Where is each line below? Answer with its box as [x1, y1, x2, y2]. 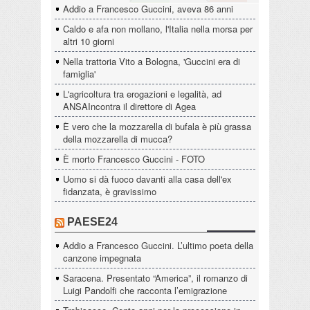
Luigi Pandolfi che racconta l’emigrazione [63, 284, 227, 298]
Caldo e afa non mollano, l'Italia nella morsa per [63, 22, 253, 36]
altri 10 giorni [63, 35, 114, 48]
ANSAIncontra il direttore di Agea [63, 100, 196, 113]
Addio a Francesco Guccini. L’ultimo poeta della [63, 239, 253, 253]
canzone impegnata [63, 251, 141, 265]
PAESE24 [67, 216, 118, 228]
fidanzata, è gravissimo [63, 185, 156, 199]
